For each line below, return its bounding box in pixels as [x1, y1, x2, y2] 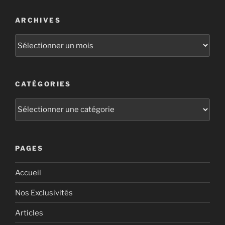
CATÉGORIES [15, 80, 71, 88]
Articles [15, 208, 43, 217]
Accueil [15, 168, 41, 177]
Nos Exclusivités [15, 188, 73, 197]
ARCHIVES [15, 16, 61, 24]
